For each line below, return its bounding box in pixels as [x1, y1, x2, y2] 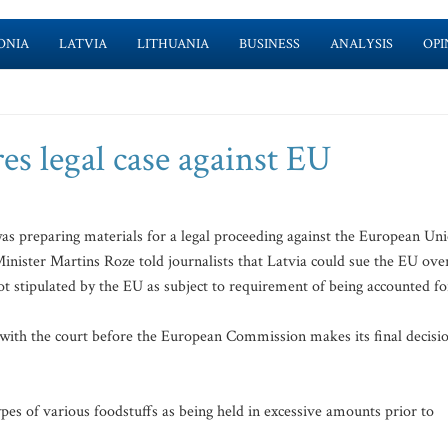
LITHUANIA [136, 35, 209, 53]
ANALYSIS [329, 35, 393, 53]
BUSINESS [238, 35, 300, 53]
